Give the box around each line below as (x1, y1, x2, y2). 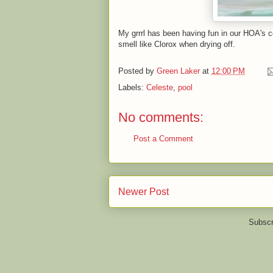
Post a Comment (133, 134, 193, 143)
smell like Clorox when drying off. (118, 40, 235, 49)
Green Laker (157, 66, 200, 76)
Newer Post (118, 186, 169, 197)
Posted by (118, 66, 157, 76)
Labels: (118, 83, 146, 92)
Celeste (146, 83, 173, 92)
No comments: (118, 110, 204, 125)
